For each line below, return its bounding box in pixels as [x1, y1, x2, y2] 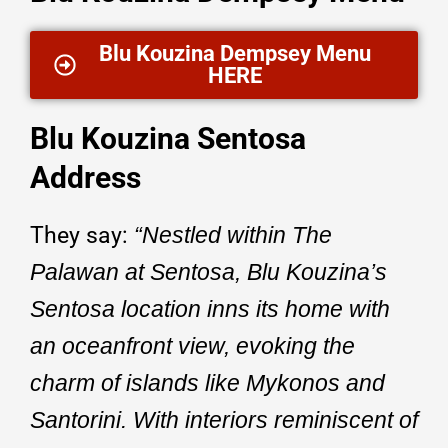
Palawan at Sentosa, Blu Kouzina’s [30, 258, 387, 285]
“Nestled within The [128, 221, 332, 248]
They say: [30, 221, 128, 249]
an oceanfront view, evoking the [30, 332, 355, 359]
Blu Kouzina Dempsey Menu [99, 40, 371, 66]
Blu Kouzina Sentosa [30, 120, 306, 156]
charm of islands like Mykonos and [30, 369, 385, 396]
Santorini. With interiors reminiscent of [30, 406, 418, 433]
